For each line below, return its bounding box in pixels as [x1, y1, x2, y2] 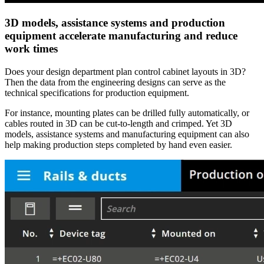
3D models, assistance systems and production [5, 16, 225, 29]
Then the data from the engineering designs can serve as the [5, 77, 226, 87]
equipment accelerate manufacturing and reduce [5, 29, 237, 42]
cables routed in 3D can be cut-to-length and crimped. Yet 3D [5, 118, 232, 128]
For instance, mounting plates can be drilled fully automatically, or [5, 107, 249, 118]
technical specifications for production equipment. [5, 87, 189, 98]
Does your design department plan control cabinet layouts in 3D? [5, 66, 246, 77]
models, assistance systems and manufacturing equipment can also [5, 128, 249, 139]
